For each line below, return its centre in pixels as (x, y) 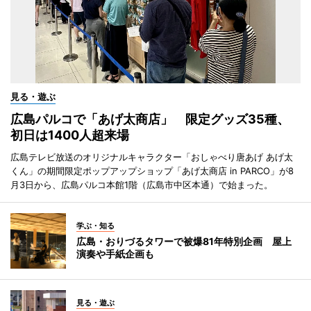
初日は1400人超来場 (70, 135)
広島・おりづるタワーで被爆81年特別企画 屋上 (184, 242)
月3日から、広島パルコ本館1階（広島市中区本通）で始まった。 (142, 185)
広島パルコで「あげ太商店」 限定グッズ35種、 (150, 119)
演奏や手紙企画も (115, 254)
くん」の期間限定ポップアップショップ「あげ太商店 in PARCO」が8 (152, 171)
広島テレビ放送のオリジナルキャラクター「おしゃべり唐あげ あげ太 (152, 157)
